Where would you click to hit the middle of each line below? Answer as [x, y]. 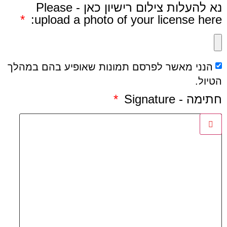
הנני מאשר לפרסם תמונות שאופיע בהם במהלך [110, 67]
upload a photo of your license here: [128, 19]
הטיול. [209, 81]
